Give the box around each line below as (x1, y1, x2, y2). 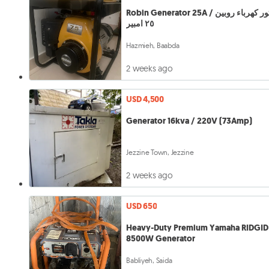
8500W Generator (126, 232, 196, 244)
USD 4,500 (126, 93, 164, 105)
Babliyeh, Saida (126, 255, 172, 265)
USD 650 (126, 200, 157, 212)
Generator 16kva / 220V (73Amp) (126, 115, 253, 127)
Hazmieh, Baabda (126, 40, 180, 50)
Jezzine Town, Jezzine (126, 147, 194, 157)
